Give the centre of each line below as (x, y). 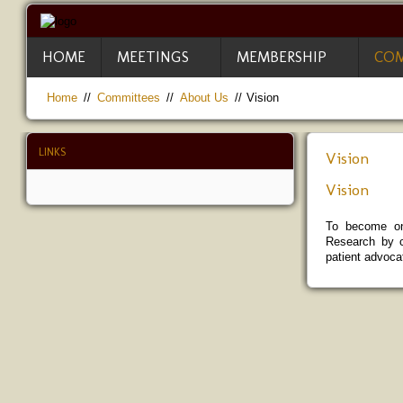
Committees (129, 98)
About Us (204, 98)
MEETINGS (153, 57)
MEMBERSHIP (282, 57)
